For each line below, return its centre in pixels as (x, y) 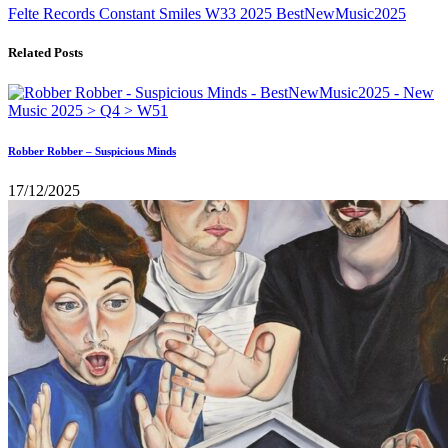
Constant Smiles (152, 14)
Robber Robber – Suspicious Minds (92, 150)
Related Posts (45, 53)
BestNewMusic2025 (341, 14)
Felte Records (53, 14)
